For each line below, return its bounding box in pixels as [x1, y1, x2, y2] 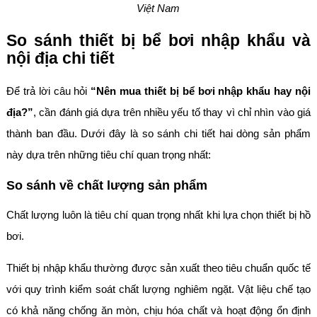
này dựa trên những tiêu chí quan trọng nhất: [6, 149, 211, 161]
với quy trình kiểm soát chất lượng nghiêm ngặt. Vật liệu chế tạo [6, 283, 311, 296]
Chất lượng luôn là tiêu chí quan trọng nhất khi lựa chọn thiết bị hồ [6, 209, 311, 221]
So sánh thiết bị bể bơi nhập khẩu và [6, 32, 311, 50]
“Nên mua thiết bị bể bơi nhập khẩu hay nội [91, 85, 311, 98]
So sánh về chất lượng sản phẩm [6, 178, 207, 192]
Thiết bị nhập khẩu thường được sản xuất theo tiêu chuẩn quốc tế [6, 262, 311, 275]
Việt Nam [137, 1, 180, 14]
